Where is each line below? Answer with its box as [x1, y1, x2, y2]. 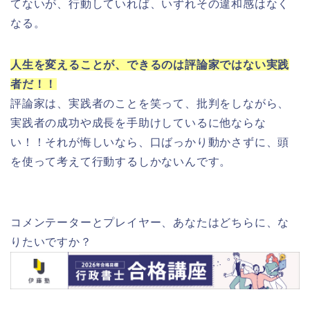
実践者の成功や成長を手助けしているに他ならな [10, 117, 266, 129]
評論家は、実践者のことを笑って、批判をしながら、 [10, 98, 290, 110]
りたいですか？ [10, 236, 92, 248]
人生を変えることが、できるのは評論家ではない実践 [10, 59, 290, 71]
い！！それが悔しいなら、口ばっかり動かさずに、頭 [10, 136, 290, 149]
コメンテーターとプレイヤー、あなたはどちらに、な [10, 217, 290, 229]
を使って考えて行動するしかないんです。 [10, 156, 232, 168]
